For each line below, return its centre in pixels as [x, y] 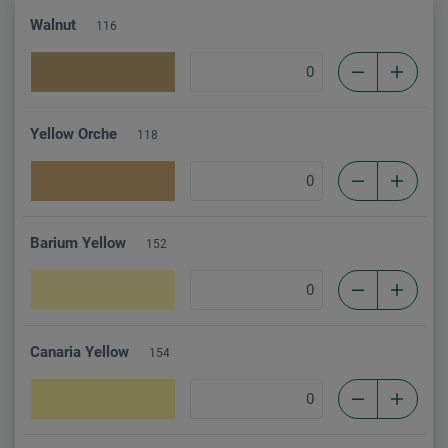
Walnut [53, 24]
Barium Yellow [78, 242]
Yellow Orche [73, 133]
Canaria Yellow [79, 351]
